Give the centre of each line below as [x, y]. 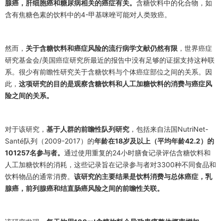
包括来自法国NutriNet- [172, 129]
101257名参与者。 [35, 152]
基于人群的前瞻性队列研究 [88, 129]
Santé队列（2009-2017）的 [50, 141]
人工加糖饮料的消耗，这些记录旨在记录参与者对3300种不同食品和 [110, 164]
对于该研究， [26, 129]
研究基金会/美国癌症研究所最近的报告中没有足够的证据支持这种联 [110, 60]
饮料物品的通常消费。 [39, 176]
